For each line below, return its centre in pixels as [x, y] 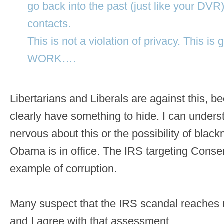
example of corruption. [63, 169]
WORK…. [52, 59]
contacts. [49, 24]
